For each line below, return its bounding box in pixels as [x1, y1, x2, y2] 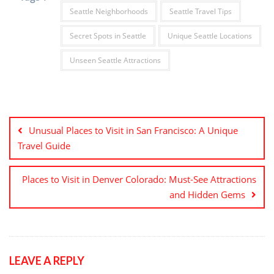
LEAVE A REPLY [9, 253, 84, 267]
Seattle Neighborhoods [69, 6, 148, 17]
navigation [9, 112, 79, 130]
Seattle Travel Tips [169, 6, 232, 17]
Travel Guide [18, 139, 70, 152]
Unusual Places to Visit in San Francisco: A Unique [29, 124, 238, 136]
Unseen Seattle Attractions [69, 54, 161, 65]
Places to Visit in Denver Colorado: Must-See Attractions [22, 172, 256, 185]
